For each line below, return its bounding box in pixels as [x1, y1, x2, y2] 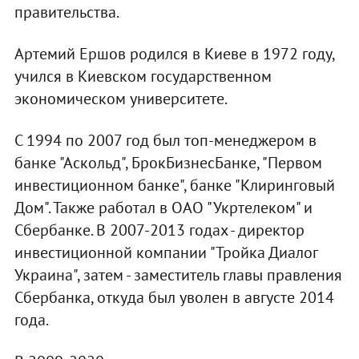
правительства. [14, 2, 119, 23]
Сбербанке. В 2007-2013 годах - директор [14, 220, 305, 241]
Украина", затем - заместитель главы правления [14, 264, 342, 286]
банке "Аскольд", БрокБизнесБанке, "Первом [14, 152, 322, 174]
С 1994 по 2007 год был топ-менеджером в [14, 130, 317, 151]
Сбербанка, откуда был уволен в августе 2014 [14, 287, 334, 309]
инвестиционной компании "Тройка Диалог [14, 242, 317, 264]
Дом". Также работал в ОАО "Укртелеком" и [14, 197, 313, 219]
